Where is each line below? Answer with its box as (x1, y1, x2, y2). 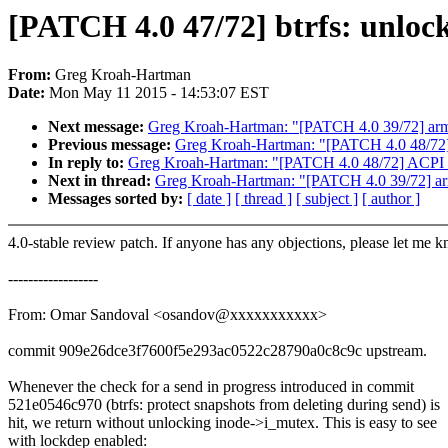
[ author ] (362, 190, 420, 208)
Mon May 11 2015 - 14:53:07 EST (49, 84, 269, 102)
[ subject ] (296, 190, 358, 208)
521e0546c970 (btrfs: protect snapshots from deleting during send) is (8, 396, 440, 414)
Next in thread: (48, 172, 155, 190)
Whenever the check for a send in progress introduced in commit (8, 378, 414, 396)
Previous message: (48, 136, 175, 154)
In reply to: (48, 154, 128, 172)
